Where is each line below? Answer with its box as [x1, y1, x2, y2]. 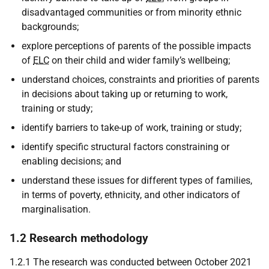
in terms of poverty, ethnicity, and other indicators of [22, 189, 240, 201]
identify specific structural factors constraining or [22, 141, 229, 153]
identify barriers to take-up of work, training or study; [22, 122, 241, 133]
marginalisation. [22, 204, 91, 215]
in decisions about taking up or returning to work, [22, 88, 228, 100]
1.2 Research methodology [10, 231, 148, 245]
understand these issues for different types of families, [22, 175, 252, 186]
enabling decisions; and [22, 156, 121, 167]
